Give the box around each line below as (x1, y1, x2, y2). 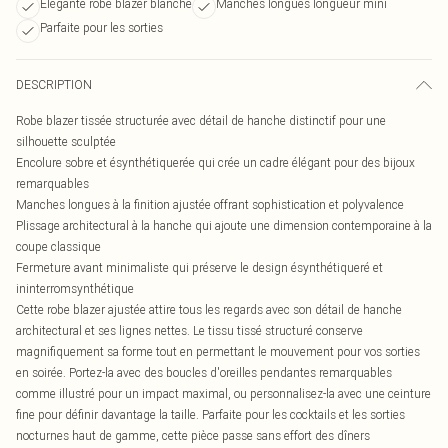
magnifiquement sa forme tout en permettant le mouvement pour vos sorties (16, 344, 420, 359)
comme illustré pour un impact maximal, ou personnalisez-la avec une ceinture (16, 386, 431, 401)
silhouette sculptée (16, 134, 116, 149)
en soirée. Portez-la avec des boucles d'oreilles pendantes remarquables (16, 365, 392, 380)
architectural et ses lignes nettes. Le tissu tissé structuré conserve (16, 323, 363, 338)
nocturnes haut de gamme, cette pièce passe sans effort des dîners (16, 428, 370, 443)
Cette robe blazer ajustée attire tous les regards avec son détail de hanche (16, 302, 402, 317)
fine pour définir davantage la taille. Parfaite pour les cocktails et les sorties (16, 407, 405, 422)
